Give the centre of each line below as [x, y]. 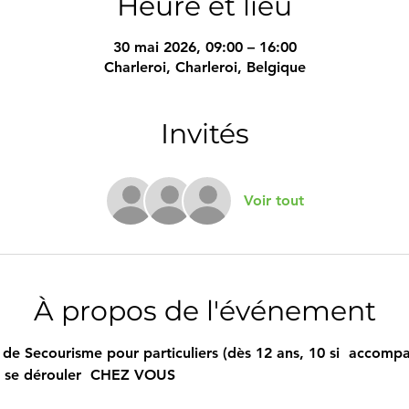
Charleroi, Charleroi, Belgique [204, 67]
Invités [204, 134]
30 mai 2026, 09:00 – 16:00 [204, 47]
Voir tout [274, 200]
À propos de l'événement [204, 311]
